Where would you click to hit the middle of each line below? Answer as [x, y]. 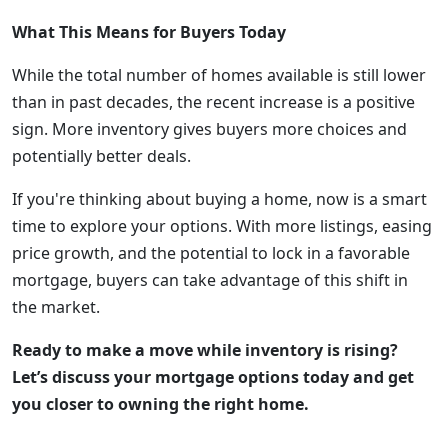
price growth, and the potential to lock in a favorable [211, 253]
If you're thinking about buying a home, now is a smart [219, 199]
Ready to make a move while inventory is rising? [205, 350]
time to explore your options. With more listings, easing [222, 226]
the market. [56, 307]
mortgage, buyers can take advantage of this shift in [210, 280]
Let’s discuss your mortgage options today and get [213, 377]
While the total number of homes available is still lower [219, 75]
